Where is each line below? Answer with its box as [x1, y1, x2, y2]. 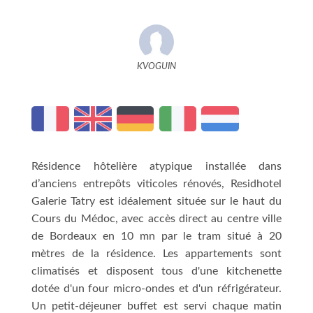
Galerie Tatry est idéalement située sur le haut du [31, 195, 282, 207]
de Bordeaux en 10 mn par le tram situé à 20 [31, 230, 282, 242]
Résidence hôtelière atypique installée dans [31, 160, 282, 172]
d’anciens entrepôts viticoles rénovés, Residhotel [31, 177, 282, 189]
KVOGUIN [137, 61, 176, 71]
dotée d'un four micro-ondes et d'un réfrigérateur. [31, 282, 282, 294]
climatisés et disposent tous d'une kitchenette [31, 265, 282, 277]
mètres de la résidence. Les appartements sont [31, 247, 282, 259]
